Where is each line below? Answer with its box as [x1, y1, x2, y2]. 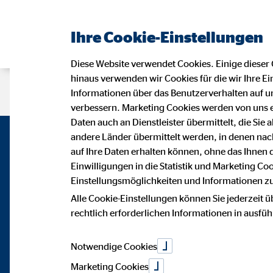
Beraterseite [58, 85, 126, 99]
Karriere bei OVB [150, 85, 243, 99]
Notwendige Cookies [71, 240, 157, 252]
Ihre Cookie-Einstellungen [71, 29, 263, 45]
